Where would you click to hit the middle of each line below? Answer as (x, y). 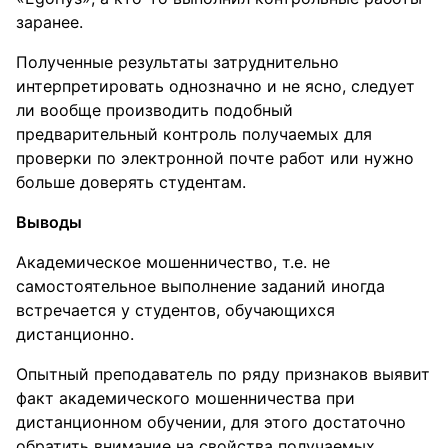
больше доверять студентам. (131, 181)
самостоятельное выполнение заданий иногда (200, 285)
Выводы (49, 221)
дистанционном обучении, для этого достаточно (211, 421)
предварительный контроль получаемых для (194, 133)
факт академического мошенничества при (185, 397)
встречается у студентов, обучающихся (175, 309)
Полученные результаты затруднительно (177, 61)
